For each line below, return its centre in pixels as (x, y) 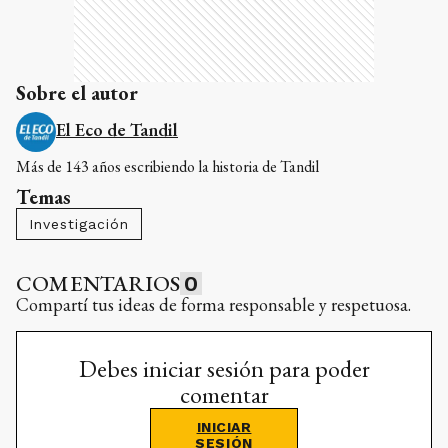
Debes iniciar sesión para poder (224, 368)
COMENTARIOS (98, 283)
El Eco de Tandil (117, 129)
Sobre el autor (77, 92)
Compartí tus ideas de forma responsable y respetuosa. (213, 304)
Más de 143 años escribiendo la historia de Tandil (167, 166)
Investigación (79, 223)
